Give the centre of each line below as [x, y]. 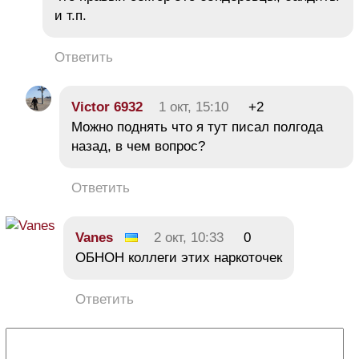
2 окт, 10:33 [189, 237]
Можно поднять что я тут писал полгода [197, 127]
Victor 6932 [107, 107]
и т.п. [71, 15]
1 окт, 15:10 [194, 107]
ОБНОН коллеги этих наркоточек [179, 257]
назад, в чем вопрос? [138, 146]
